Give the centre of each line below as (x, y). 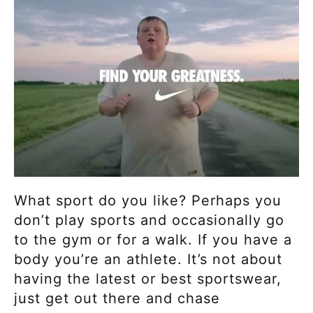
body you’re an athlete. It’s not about (148, 260)
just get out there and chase (117, 299)
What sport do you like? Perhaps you (148, 201)
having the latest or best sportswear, (148, 279)
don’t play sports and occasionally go (149, 220)
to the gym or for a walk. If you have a (153, 240)
